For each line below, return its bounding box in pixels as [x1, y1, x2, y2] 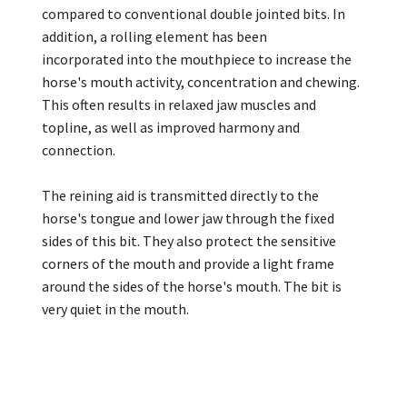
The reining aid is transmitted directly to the [42, 185, 319, 204]
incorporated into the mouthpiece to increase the [42, 49, 352, 68]
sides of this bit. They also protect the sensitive [42, 231, 336, 250]
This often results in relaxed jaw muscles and [42, 94, 316, 114]
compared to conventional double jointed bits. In [42, 4, 345, 23]
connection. [42, 140, 115, 159]
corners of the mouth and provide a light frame [42, 253, 334, 273]
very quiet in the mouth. [42, 299, 189, 318]
